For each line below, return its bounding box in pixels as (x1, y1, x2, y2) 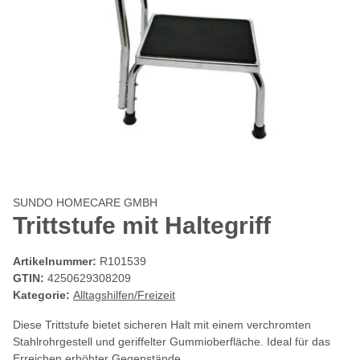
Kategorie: (13, 288, 73, 302)
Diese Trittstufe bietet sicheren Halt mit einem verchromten (13, 318, 311, 332)
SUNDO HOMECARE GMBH (13, 196, 157, 210)
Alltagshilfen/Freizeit (73, 288, 175, 302)
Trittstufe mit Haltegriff (13, 212, 271, 239)
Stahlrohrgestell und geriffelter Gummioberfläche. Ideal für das (13, 335, 330, 349)
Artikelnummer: (13, 255, 100, 268)
